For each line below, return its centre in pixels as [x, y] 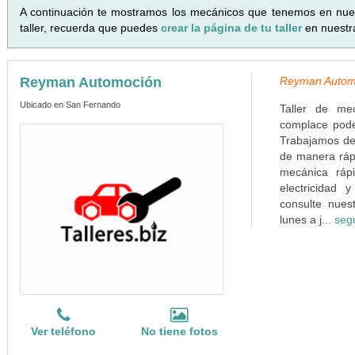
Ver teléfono [64, 331]
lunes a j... [307, 219]
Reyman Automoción [90, 82]
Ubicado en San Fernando [70, 105]
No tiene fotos [179, 331]
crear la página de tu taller [233, 28]
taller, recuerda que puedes [90, 28]
